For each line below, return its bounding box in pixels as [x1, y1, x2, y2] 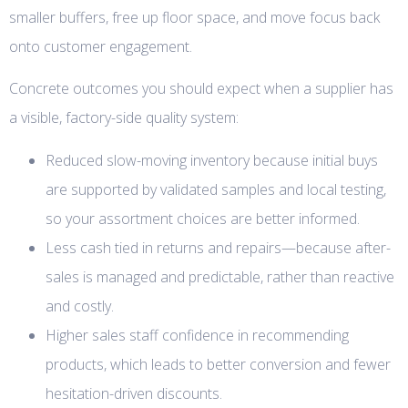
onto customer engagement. [9, 36, 192, 57]
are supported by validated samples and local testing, [46, 178, 386, 199]
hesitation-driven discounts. [46, 382, 222, 403]
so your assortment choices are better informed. [46, 208, 360, 229]
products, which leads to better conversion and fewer [46, 353, 391, 374]
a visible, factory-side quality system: [9, 107, 239, 128]
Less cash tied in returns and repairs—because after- [46, 237, 391, 258]
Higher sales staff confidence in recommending [46, 324, 349, 345]
